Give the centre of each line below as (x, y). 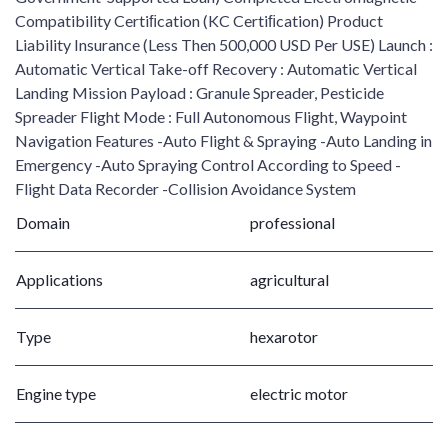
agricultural (289, 280)
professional (292, 223)
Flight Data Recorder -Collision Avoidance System (185, 189)
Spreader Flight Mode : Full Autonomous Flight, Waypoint (211, 117)
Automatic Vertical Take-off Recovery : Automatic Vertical (216, 69)
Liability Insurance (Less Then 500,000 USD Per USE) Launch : (224, 45)
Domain (43, 223)
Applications (59, 280)
